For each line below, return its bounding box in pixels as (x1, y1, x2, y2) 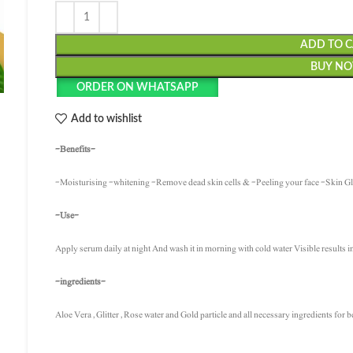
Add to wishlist (70, 113, 142, 124)
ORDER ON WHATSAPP (76, 82, 199, 94)
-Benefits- (55, 141, 96, 158)
